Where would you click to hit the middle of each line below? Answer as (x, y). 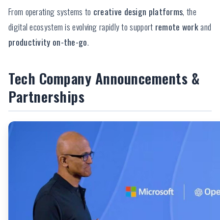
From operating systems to (51, 12)
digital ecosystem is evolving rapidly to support (82, 27)
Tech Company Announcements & (104, 78)
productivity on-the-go (48, 42)
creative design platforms (138, 12)
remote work (177, 27)
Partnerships (46, 96)
